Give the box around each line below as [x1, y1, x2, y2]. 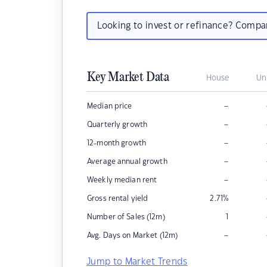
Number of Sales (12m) [87, 213, 165, 221]
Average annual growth [87, 158, 167, 165]
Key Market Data [87, 70, 169, 85]
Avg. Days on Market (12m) [87, 232, 178, 239]
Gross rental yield [87, 195, 148, 202]
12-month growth [87, 139, 146, 147]
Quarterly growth [87, 121, 148, 128]
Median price [87, 103, 132, 110]
